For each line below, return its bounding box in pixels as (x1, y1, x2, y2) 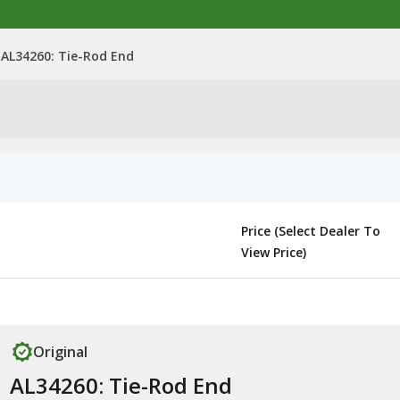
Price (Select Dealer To (241, 222, 380, 239)
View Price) (241, 244, 306, 261)
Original (32, 342, 87, 362)
